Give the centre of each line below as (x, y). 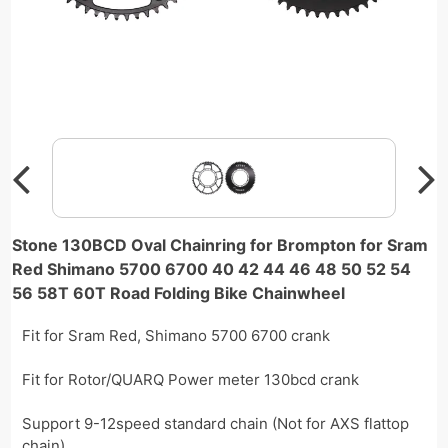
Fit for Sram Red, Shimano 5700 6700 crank (176, 335)
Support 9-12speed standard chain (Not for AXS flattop (216, 423)
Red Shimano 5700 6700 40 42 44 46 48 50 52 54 (212, 268)
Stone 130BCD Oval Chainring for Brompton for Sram (220, 244)
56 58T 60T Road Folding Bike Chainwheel (179, 292)
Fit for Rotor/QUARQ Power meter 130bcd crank (191, 379)
